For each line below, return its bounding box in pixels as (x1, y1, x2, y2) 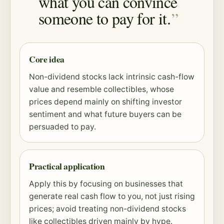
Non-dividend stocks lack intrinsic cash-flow (29, 72, 194, 81)
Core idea (29, 52, 64, 65)
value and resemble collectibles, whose (29, 84, 174, 94)
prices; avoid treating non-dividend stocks (29, 204, 186, 213)
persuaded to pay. (29, 122, 96, 131)
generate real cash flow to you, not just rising (29, 191, 195, 201)
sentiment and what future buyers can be (29, 109, 181, 119)
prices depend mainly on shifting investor (29, 97, 182, 106)
